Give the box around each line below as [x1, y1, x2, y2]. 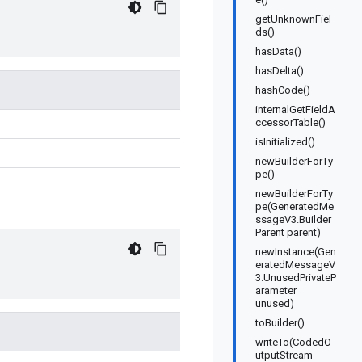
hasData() [255, 45, 301, 57]
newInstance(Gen [255, 246, 336, 258]
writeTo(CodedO [255, 336, 331, 348]
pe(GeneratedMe [255, 200, 334, 213]
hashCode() [255, 84, 310, 96]
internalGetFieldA [255, 103, 335, 116]
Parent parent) [255, 226, 321, 238]
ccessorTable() [255, 116, 326, 128]
